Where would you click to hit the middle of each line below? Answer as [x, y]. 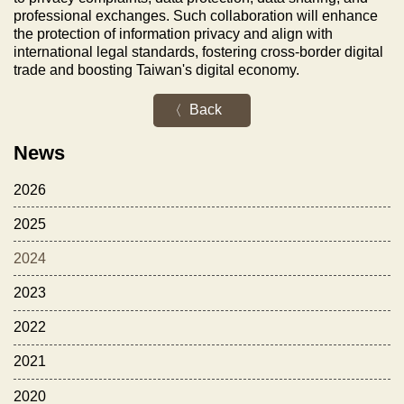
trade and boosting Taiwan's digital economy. [156, 69]
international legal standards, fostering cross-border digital [198, 51]
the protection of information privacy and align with [173, 33]
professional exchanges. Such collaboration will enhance [196, 15]
